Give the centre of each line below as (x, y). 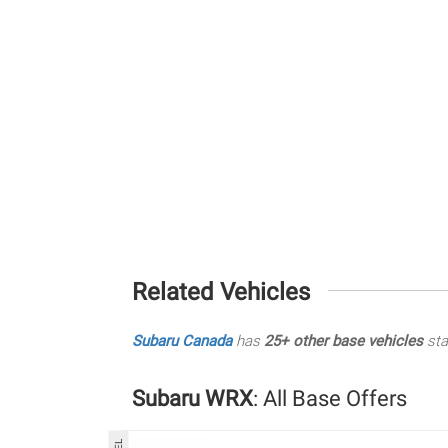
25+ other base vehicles (343, 340)
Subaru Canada (182, 340)
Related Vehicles (221, 291)
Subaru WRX (192, 398)
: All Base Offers (330, 398)
